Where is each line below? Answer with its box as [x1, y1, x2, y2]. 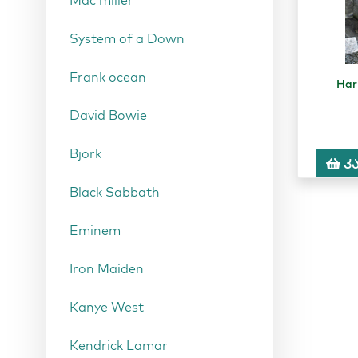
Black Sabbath [70, 184, 160, 200]
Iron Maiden [70, 261, 144, 276]
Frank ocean [70, 69, 146, 85]
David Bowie [70, 107, 147, 123]
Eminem [70, 222, 121, 238]
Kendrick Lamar [70, 337, 168, 353]
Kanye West [70, 299, 144, 315]
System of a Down [70, 30, 185, 46]
